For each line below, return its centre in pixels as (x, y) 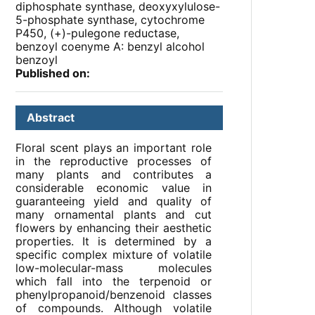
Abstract (51, 118)
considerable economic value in (114, 188)
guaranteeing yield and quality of (114, 201)
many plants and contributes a (114, 175)
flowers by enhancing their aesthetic (114, 228)
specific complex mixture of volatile (114, 255)
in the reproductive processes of (114, 161)
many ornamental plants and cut (114, 215)
